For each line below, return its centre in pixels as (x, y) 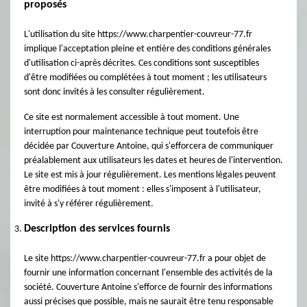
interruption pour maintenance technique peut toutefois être (141, 132)
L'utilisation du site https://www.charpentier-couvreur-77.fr (138, 35)
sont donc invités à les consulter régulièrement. (114, 92)
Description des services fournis (97, 229)
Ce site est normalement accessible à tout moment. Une (132, 118)
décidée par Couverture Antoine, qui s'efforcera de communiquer (149, 146)
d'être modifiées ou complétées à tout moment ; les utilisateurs (145, 78)
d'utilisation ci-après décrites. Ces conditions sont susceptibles (142, 63)
